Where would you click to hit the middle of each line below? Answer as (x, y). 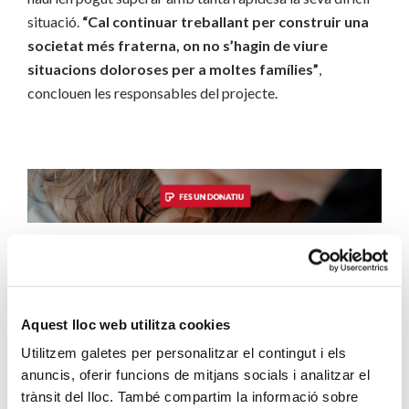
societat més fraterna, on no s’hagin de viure (178, 45)
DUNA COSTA (94, 346)
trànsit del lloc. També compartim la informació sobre (190, 397)
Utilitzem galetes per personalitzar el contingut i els (184, 353)
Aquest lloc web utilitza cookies (126, 324)
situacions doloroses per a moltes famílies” (173, 68)
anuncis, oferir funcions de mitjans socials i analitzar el (195, 375)
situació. (55, 21)
